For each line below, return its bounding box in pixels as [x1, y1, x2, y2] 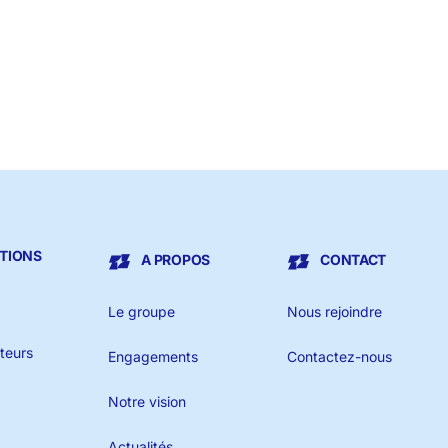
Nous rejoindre [286, 303, 382, 321]
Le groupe [107, 303, 175, 321]
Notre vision [107, 393, 186, 411]
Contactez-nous [286, 348, 392, 366]
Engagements [107, 348, 198, 366]
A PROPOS [141, 251, 210, 269]
